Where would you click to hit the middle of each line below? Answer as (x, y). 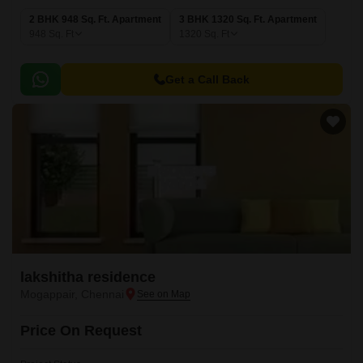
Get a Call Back (207, 79)
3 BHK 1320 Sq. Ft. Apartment (248, 19)
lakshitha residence (88, 277)
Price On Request (81, 331)
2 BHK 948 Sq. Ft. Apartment (95, 19)
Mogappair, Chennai (72, 294)
